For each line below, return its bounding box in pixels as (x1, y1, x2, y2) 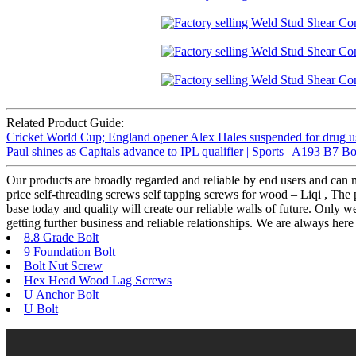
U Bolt (24, 302, 58, 316)
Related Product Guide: (6, 116, 124, 130)
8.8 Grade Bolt (24, 230, 99, 245)
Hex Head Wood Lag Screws (24, 273, 172, 288)
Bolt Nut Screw (24, 259, 103, 273)
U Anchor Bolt (24, 288, 99, 302)
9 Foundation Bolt (24, 245, 115, 259)
